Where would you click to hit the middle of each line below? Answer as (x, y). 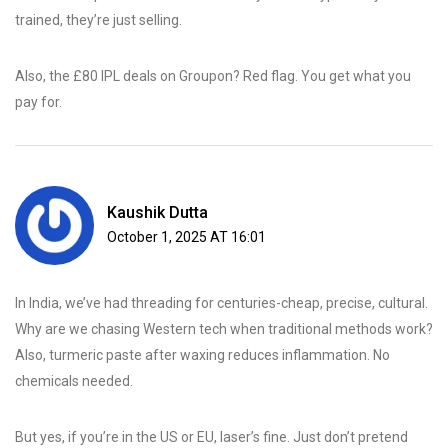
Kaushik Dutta (157, 213)
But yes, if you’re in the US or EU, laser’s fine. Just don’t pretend (211, 437)
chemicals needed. (74, 381)
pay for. (38, 102)
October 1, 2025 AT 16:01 (186, 237)
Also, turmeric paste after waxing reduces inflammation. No (202, 355)
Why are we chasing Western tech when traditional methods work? (224, 329)
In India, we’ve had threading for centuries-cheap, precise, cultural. (221, 303)
